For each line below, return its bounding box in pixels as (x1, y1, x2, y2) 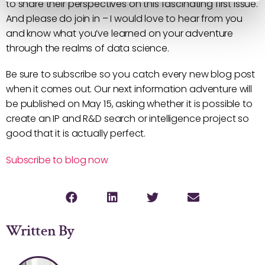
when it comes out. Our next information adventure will (6, 82, 252, 96)
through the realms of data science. (6, 41, 169, 56)
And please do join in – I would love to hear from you (6, 12, 243, 26)
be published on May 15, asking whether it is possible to (6, 97, 253, 111)
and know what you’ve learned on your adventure (6, 27, 234, 41)
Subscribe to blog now (6, 153, 108, 167)
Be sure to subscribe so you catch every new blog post (6, 67, 256, 82)
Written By (6, 220, 75, 241)
